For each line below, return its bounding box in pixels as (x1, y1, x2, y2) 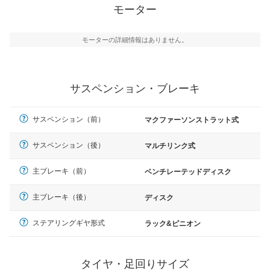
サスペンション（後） (33, 141, 105, 150)
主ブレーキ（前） (33, 167, 90, 176)
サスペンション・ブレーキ (70, 83, 200, 95)
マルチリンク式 (145, 142, 195, 151)
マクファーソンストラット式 (145, 116, 239, 125)
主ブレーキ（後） (33, 193, 90, 202)
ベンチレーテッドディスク (145, 168, 231, 177)
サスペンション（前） (33, 115, 105, 124)
